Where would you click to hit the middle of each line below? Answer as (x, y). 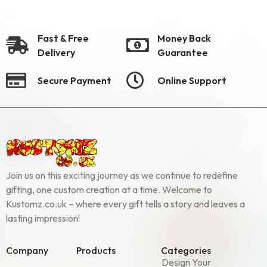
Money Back (184, 38)
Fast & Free (63, 38)
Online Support (192, 80)
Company (27, 251)
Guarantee (183, 52)
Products (96, 251)
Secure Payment (74, 80)
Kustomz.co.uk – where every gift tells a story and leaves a (125, 204)
